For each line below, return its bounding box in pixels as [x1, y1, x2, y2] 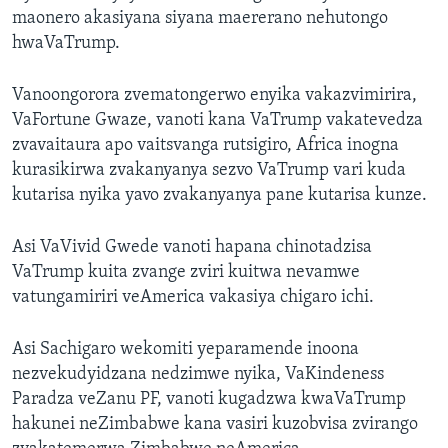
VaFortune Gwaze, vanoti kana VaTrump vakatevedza [12, 111, 423, 131]
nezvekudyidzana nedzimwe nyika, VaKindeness [12, 365, 384, 385]
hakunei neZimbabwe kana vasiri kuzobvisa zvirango [12, 415, 418, 435]
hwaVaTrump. [12, 34, 120, 54]
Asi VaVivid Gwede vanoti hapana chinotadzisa [12, 238, 372, 258]
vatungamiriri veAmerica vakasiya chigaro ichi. [12, 288, 374, 308]
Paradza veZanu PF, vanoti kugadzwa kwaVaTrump [12, 390, 406, 410]
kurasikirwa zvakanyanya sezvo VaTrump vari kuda [12, 161, 406, 181]
